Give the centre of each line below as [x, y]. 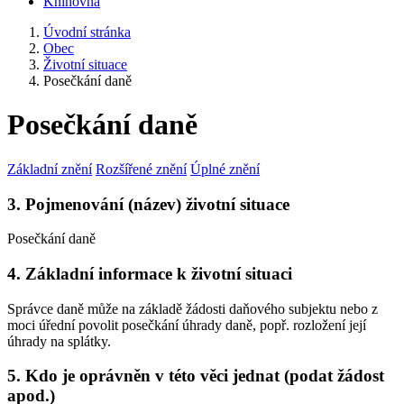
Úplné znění [225, 169]
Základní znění [50, 169]
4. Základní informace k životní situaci [150, 274]
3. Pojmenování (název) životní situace [148, 204]
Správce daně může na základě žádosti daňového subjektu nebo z [193, 308]
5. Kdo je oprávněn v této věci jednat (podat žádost [196, 376]
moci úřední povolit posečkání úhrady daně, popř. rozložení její [187, 325]
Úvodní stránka [87, 32]
